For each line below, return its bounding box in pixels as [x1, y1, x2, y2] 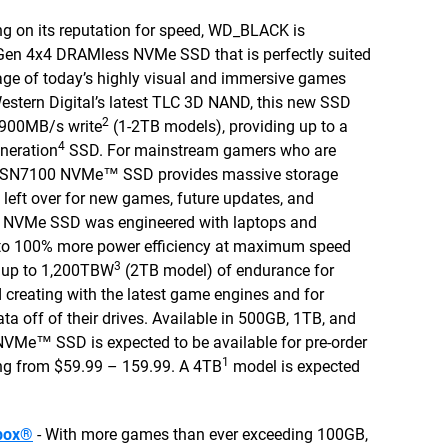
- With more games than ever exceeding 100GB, [33, 425, 368, 444]
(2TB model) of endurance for [121, 261, 334, 280]
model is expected [229, 357, 360, 376]
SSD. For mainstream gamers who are [65, 141, 336, 160]
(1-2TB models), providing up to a [109, 117, 348, 136]
